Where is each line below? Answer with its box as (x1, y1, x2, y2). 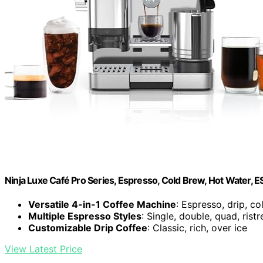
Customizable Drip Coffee (28, 222, 147, 234)
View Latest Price (5, 243, 82, 255)
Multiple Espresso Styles (28, 210, 141, 222)
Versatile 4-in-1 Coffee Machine (28, 198, 176, 211)
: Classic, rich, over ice (147, 222, 247, 234)
